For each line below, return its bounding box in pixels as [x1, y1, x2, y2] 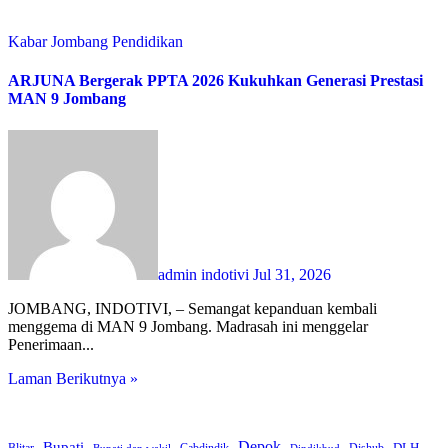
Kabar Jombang [8, 33, 112, 50]
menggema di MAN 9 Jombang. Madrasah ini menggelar [8, 317, 368, 335]
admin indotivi [158, 265, 253, 283]
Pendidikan [112, 33, 183, 50]
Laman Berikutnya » [8, 369, 138, 387]
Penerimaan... [8, 335, 94, 353]
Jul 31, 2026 [253, 265, 331, 283]
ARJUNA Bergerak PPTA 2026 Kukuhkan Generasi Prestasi [8, 72, 423, 90]
